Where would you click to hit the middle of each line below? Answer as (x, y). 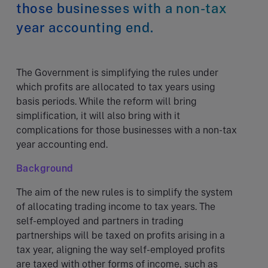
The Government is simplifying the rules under (117, 72)
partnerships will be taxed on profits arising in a (121, 235)
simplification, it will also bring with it (98, 115)
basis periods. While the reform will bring (106, 101)
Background (45, 168)
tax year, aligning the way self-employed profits (121, 249)
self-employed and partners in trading (100, 221)
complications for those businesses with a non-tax (127, 130)
